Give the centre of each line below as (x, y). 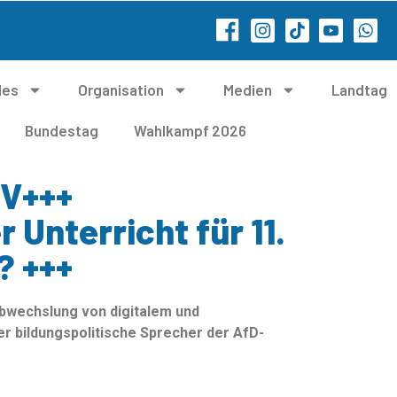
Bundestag (61, 130)
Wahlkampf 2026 (190, 130)
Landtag (360, 90)
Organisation (121, 90)
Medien (248, 90)
